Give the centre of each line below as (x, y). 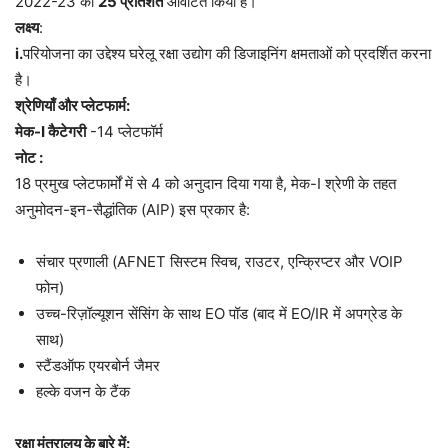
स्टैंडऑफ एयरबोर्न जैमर (98, 365)
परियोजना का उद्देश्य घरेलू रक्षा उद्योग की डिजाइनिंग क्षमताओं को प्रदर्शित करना (227, 53)
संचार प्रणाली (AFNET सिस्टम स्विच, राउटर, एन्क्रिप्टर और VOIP (219, 261)
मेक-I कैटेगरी (50, 131)
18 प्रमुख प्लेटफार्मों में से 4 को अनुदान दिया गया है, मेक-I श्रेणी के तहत (205, 183)
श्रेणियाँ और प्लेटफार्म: (72, 105)
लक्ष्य (27, 27)
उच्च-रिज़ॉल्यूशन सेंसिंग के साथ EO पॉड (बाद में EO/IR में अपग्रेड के (219, 313)
